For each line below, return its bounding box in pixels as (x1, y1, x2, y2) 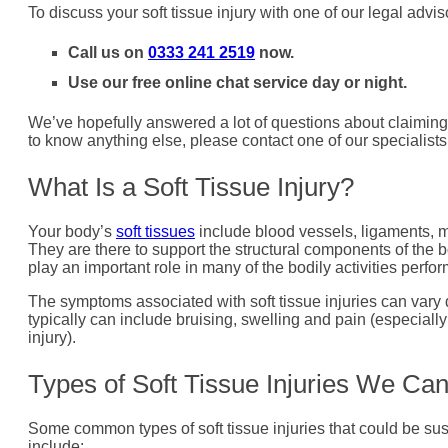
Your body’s (28, 223, 116, 241)
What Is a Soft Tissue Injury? (28, 172, 354, 203)
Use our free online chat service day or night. (68, 74, 407, 92)
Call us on (68, 44, 148, 62)
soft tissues (116, 223, 195, 241)
